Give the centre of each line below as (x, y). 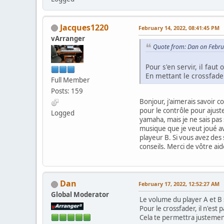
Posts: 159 (67, 91)
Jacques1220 (84, 27)
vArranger (68, 38)
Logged (63, 113)
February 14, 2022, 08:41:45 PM (179, 27)
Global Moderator (80, 195)
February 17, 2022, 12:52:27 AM (179, 184)
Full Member (70, 80)
